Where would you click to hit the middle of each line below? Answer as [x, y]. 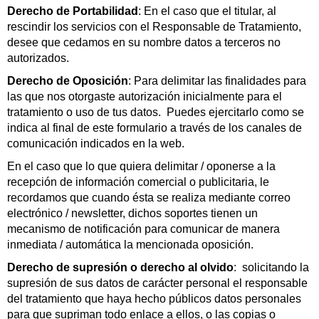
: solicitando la [271, 267]
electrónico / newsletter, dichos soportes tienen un [132, 213]
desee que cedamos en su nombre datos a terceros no [144, 42]
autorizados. [38, 58]
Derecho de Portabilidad [73, 11]
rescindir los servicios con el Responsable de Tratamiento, [154, 27]
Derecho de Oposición [68, 81]
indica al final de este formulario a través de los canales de [155, 128]
